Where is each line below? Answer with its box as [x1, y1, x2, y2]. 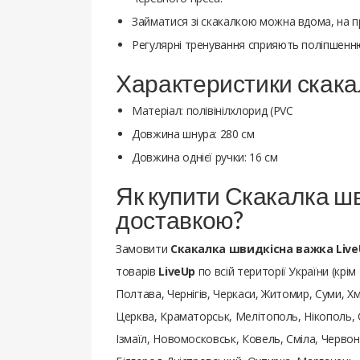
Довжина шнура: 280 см [132, 125, 255, 141]
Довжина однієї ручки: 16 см [132, 149, 278, 165]
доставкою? [116, 204, 243, 234]
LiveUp [158, 263, 196, 279]
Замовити [116, 240, 170, 256]
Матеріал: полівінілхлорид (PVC [132, 102, 293, 118]
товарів [116, 263, 159, 279]
